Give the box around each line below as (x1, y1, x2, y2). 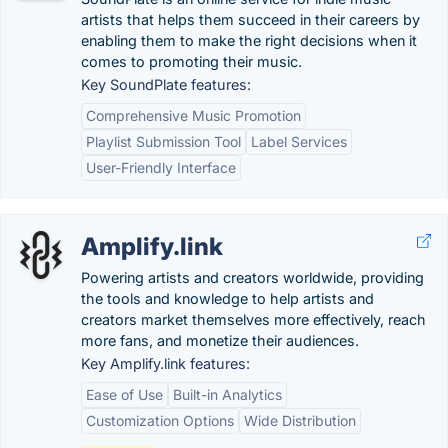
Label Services (251, 133, 347, 150)
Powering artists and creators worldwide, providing (81, 269, 424, 286)
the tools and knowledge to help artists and (81, 290, 374, 307)
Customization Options (86, 412, 234, 429)
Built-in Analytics (173, 386, 282, 403)
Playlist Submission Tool (86, 133, 241, 150)
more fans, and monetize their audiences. (81, 332, 359, 349)
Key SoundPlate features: (81, 76, 251, 93)
